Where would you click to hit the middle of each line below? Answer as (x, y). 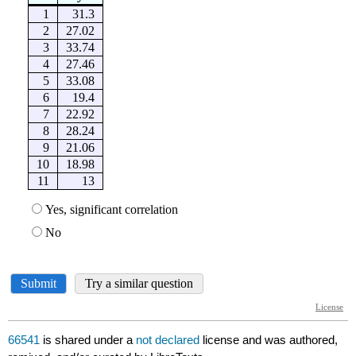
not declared (170, 340)
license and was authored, (271, 340)
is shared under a (88, 340)
